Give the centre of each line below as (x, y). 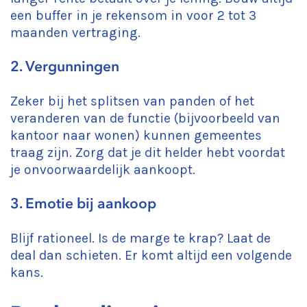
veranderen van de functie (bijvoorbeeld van (145, 118)
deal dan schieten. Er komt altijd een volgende (151, 255)
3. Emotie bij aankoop (83, 204)
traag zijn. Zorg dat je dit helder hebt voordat (148, 152)
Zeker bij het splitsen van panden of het (132, 101)
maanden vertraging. (75, 33)
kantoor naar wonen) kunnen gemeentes (136, 135)
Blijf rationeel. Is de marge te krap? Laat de (140, 238)
